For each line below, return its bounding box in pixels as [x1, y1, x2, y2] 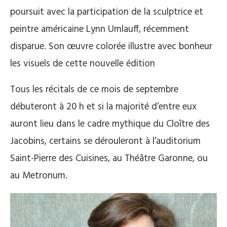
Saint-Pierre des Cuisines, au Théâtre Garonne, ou [10, 150, 208, 166]
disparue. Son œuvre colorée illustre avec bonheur [10, 39, 212, 54]
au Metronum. [10, 168, 67, 183]
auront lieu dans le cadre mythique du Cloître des [10, 116, 210, 132]
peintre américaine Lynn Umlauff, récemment [10, 21, 189, 37]
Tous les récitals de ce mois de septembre [10, 82, 178, 97]
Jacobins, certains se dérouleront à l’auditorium [10, 133, 201, 149]
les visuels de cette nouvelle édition [10, 56, 155, 71]
